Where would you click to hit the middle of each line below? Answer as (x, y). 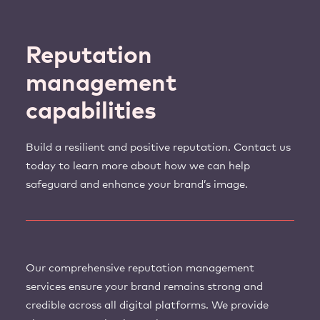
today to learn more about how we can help (138, 166)
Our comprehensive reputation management (140, 268)
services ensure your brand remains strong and (144, 286)
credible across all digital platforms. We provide (147, 305)
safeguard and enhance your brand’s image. (137, 184)
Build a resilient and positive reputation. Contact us (158, 147)
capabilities (91, 111)
